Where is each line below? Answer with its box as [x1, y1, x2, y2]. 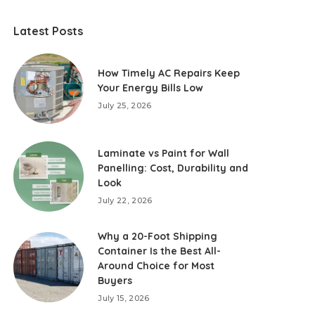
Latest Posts [13, 24, 84, 38]
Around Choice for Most [98, 259, 215, 272]
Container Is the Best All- [98, 245, 221, 257]
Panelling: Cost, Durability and [98, 162, 249, 174]
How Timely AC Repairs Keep [98, 66, 240, 79]
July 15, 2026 [98, 293, 150, 303]
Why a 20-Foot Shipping [98, 230, 218, 243]
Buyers [98, 274, 133, 287]
